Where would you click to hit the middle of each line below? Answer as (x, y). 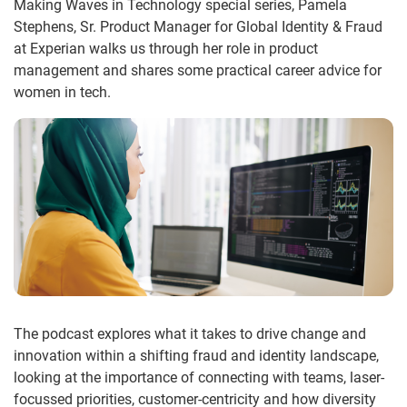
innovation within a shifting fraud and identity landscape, (196, 355)
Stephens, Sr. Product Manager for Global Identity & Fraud (198, 27)
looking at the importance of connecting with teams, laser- (199, 377)
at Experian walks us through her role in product (166, 49)
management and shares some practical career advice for (198, 70)
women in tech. (62, 92)
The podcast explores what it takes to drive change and (190, 333)
